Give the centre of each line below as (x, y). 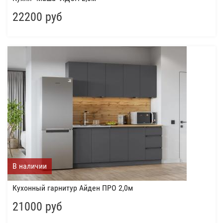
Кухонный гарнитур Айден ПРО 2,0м (73, 188)
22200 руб (37, 17)
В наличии (30, 166)
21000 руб (37, 207)
